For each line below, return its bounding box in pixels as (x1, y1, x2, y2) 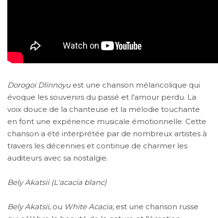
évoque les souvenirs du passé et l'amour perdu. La (7, 92, 196, 102)
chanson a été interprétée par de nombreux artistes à (7, 128, 207, 138)
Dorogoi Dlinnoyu (7, 80, 71, 90)
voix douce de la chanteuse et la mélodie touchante (7, 104, 200, 114)
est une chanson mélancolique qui (71, 80, 200, 90)
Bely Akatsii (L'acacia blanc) (7, 177, 107, 187)
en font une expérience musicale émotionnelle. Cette (7, 116, 206, 126)
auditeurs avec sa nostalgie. (7, 153, 108, 163)
